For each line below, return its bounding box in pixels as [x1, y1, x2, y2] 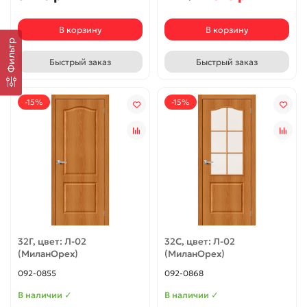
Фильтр [5, 38, 17, 73]
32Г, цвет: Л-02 [18, 236, 86, 248]
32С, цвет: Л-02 [164, 236, 235, 248]
